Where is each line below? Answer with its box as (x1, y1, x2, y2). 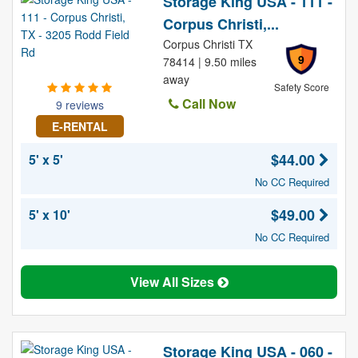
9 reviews (55, 97, 104, 113)
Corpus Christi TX (162, 36, 253, 52)
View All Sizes (129, 272, 217, 291)
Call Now (178, 94, 236, 113)
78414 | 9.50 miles (162, 54, 257, 70)
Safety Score (273, 80, 329, 93)
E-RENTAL (51, 118, 108, 134)
